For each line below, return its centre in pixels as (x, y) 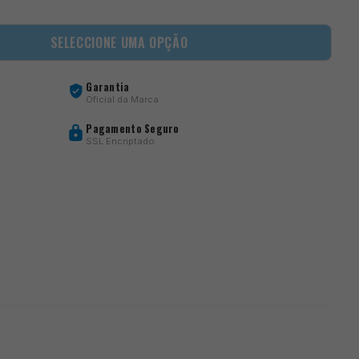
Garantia (108, 87)
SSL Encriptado (121, 141)
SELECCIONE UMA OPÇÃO (119, 43)
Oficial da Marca (123, 99)
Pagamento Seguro (133, 128)
